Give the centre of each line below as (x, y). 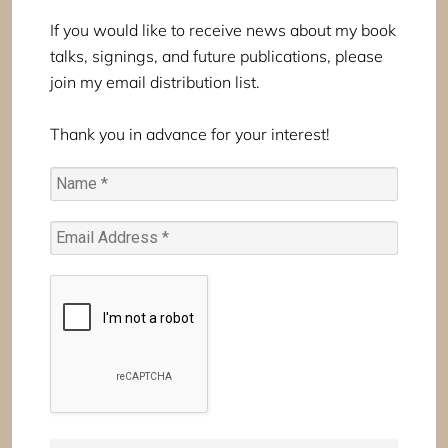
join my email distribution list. (155, 82)
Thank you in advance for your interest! (190, 134)
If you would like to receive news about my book (223, 30)
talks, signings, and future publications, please (216, 56)
